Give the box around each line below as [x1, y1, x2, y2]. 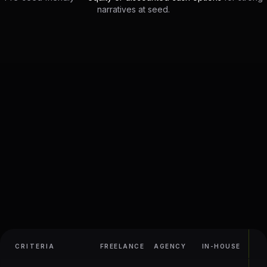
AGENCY [154, 243, 186, 250]
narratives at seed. [97, 4, 170, 14]
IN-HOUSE [201, 243, 241, 250]
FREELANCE [100, 243, 145, 250]
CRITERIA [15, 243, 55, 250]
